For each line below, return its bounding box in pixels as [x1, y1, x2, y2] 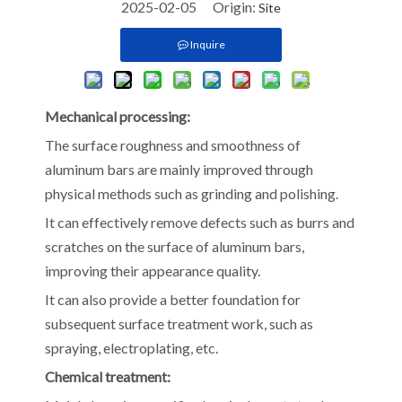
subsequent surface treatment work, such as [45, 315, 313, 333]
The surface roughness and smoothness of [45, 136, 301, 154]
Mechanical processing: [45, 108, 190, 126]
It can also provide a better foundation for [45, 291, 301, 309]
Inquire [189, 38, 225, 52]
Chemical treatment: [45, 368, 170, 386]
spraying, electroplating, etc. [45, 339, 218, 357]
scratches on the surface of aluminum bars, [45, 238, 304, 256]
